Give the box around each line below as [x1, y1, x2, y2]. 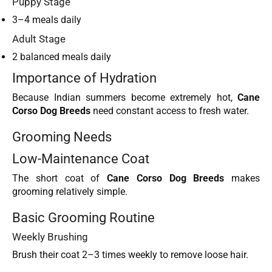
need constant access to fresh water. [90, 104, 249, 117]
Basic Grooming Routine [12, 209, 155, 226]
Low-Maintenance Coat [12, 150, 149, 166]
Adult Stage [12, 32, 66, 45]
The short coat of [12, 172, 107, 184]
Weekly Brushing [12, 231, 88, 243]
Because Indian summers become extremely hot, [12, 91, 237, 103]
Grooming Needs [12, 129, 112, 145]
